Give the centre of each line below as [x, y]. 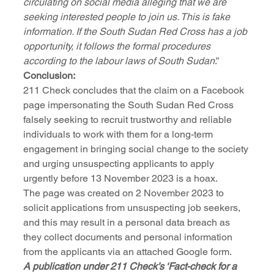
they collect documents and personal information [129, 237]
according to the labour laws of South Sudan [119, 61]
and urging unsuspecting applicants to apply [120, 164]
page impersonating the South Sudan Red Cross [130, 105]
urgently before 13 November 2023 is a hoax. [120, 179]
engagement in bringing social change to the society [137, 149]
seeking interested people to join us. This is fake [128, 17]
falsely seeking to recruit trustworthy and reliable [129, 120]
